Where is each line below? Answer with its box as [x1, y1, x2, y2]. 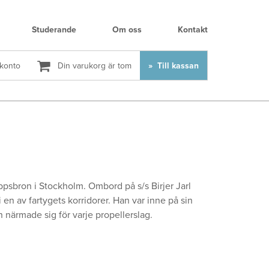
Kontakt [178, 25, 208, 35]
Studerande [32, 25, 76, 35]
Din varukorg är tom [55, 61, 132, 71]
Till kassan [155, 61, 199, 71]
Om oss [112, 25, 142, 35]
